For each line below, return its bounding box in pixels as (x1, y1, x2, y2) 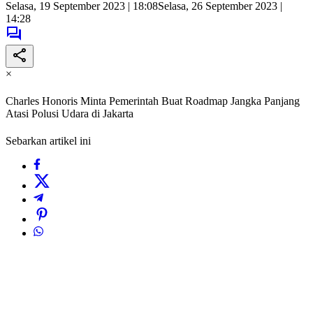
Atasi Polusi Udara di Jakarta (6, 108, 133, 120)
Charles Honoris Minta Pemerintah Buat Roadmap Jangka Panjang (6, 95, 300, 108)
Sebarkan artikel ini (6, 135, 91, 147)
